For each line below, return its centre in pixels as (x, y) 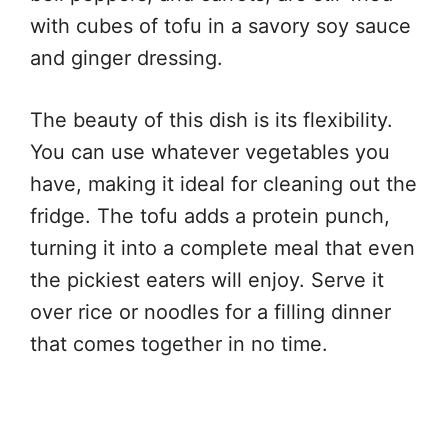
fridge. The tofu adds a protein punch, (210, 215)
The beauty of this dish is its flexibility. (211, 119)
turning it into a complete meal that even (222, 247)
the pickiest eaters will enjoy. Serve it (207, 279)
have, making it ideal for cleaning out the (223, 183)
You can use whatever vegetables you (210, 151)
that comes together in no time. (179, 343)
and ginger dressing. (126, 57)
